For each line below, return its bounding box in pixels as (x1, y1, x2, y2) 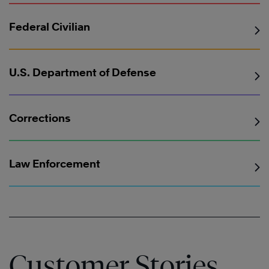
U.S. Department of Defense (9, 66, 156, 79)
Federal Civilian (9, 20, 90, 34)
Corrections (9, 112, 71, 125)
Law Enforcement (9, 157, 100, 171)
